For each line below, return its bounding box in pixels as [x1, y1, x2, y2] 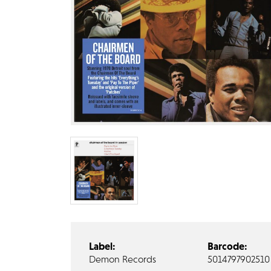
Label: [89, 240, 116, 252]
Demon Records [89, 253, 156, 264]
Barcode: [207, 240, 247, 252]
